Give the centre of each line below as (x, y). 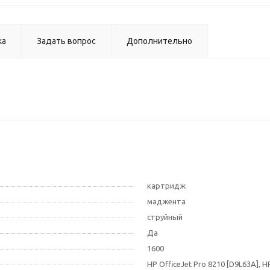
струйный (165, 217)
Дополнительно (159, 41)
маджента (166, 201)
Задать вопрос (66, 41)
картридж (166, 186)
